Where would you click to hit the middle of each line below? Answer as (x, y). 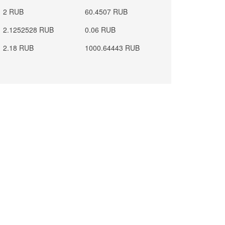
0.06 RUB (100, 30)
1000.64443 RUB (113, 48)
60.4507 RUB (106, 12)
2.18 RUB (19, 48)
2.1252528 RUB (29, 30)
